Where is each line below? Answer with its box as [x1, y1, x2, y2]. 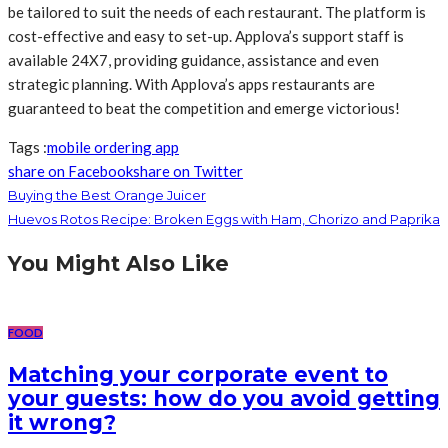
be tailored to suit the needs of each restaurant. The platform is [8, 3, 426, 22]
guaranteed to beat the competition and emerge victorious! [8, 99, 400, 118]
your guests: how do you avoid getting [8, 385, 440, 411]
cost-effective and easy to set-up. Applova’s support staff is [8, 27, 404, 46]
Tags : [8, 138, 47, 157]
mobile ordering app [47, 138, 179, 157]
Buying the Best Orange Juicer [8, 187, 206, 204]
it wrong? [8, 409, 116, 435]
